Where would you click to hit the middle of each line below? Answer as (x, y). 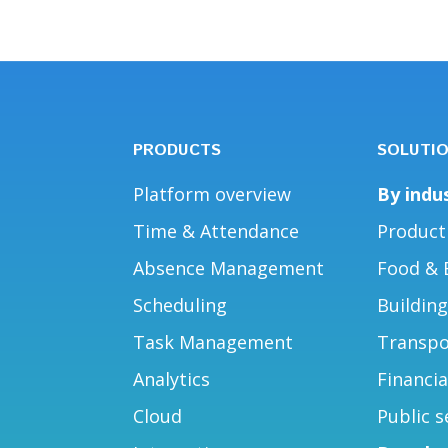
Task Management (213, 341)
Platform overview (212, 193)
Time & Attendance (216, 230)
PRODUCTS (177, 150)
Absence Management (229, 267)
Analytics (172, 378)
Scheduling (180, 304)
